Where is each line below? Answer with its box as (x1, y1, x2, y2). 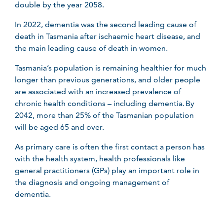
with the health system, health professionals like (15, 154, 185, 163)
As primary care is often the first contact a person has (15, 142, 205, 151)
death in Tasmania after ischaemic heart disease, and (15, 32, 200, 41)
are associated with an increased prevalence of (15, 87, 181, 96)
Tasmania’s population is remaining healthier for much (15, 63, 206, 73)
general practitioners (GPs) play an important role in (15, 166, 199, 175)
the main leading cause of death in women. (15, 43, 170, 53)
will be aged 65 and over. (15, 122, 108, 132)
